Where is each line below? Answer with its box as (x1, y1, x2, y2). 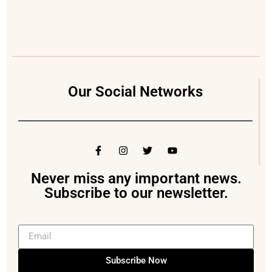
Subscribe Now (105, 255, 167, 267)
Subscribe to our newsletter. (44, 184, 228, 202)
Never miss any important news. (30, 169, 242, 187)
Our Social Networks (68, 83, 203, 101)
